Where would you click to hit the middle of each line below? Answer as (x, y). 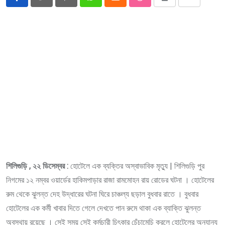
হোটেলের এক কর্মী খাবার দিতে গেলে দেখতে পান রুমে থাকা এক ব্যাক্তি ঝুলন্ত (103, 208)
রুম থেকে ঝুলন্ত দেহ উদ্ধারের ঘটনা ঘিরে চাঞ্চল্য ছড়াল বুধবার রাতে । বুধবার (102, 194)
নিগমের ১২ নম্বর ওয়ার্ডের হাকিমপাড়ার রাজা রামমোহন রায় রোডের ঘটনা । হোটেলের (110, 180)
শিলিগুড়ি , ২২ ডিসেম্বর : (38, 166)
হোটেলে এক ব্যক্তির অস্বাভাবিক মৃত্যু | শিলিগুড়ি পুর (137, 166)
